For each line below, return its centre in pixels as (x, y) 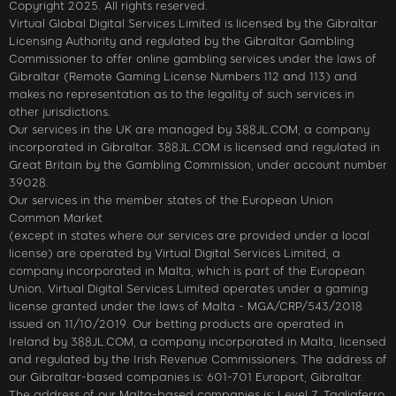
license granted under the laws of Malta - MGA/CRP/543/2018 (186, 306)
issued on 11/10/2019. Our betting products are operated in (176, 324)
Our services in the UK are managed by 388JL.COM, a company (189, 129)
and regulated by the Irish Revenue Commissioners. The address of (198, 359)
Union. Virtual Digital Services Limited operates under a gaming (188, 288)
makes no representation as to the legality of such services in (182, 94)
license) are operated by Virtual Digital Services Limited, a (175, 253)
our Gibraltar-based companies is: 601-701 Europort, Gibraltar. (186, 377)
